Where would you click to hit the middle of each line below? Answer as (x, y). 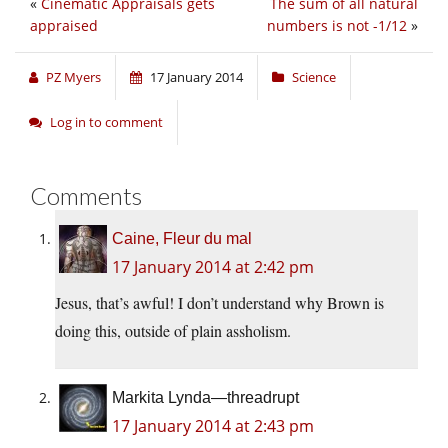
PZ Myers (73, 77)
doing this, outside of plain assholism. (173, 331)
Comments (86, 196)
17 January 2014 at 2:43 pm (213, 426)
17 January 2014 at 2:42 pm (213, 267)
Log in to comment (106, 122)
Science (314, 77)
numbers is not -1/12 (337, 26)
